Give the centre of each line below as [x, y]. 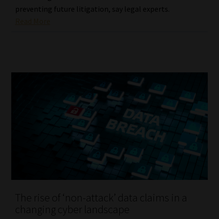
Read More [33, 21]
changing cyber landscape [72, 209]
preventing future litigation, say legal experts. [92, 9]
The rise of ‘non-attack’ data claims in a [101, 198]
